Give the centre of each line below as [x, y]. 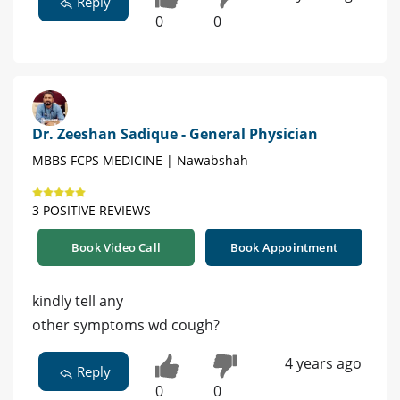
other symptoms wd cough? [126, 325]
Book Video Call [116, 248]
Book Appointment [284, 248]
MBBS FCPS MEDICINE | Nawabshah [140, 161]
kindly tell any [78, 301]
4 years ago [323, 364]
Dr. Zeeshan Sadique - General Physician [175, 134]
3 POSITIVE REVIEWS [92, 211]
